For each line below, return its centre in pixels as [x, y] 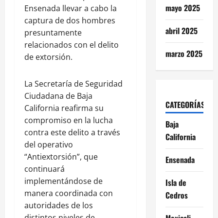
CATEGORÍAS [185, 104]
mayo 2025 [182, 8]
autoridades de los [59, 205]
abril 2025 [181, 30]
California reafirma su [64, 108]
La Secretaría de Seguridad [73, 83]
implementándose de [64, 181]
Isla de [176, 182]
